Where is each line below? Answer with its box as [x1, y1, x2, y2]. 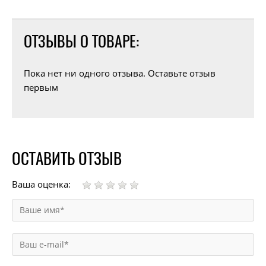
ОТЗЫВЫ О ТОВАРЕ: [24, 31, 139, 52]
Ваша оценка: [12, 178, 71, 191]
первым [24, 81, 58, 94]
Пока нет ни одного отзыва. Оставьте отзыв [24, 67, 216, 80]
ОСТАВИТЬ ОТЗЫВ [12, 148, 122, 170]
